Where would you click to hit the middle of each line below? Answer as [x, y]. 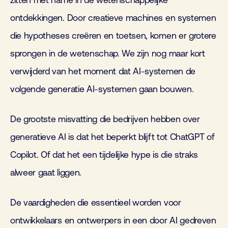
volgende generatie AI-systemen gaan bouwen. [102, 89]
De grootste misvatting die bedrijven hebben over [105, 119]
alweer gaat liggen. [46, 173]
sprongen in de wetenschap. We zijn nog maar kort [108, 54]
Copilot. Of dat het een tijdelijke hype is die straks [104, 155]
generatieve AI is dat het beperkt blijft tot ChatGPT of [112, 137]
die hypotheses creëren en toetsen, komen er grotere [113, 36]
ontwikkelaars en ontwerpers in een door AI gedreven [113, 221]
